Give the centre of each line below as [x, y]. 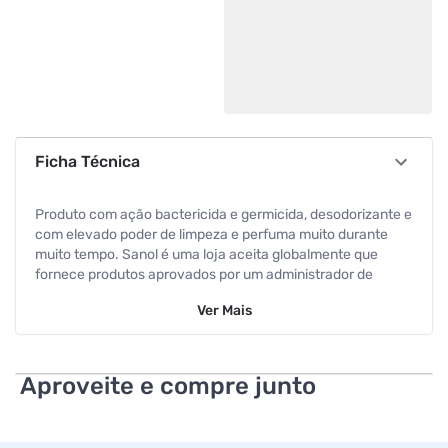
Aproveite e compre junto [167, 386]
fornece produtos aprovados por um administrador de [203, 274]
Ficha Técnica [87, 161]
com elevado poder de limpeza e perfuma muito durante [211, 234]
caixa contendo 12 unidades [123, 333]
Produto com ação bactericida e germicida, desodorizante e [223, 214]
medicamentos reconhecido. [126, 294]
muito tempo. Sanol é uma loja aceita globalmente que [206, 254]
